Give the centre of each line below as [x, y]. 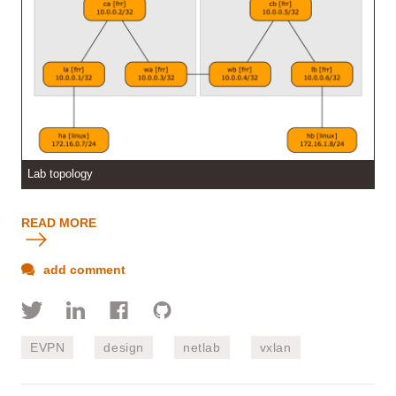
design [124, 348]
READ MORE [59, 223]
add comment [83, 270]
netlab [202, 348]
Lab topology [60, 175]
